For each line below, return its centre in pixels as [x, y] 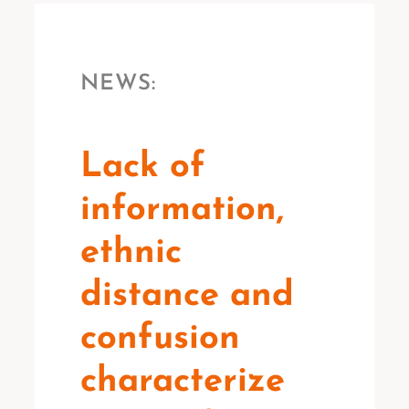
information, [182, 210]
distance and [187, 296]
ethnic [131, 253]
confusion [160, 339]
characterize [182, 382]
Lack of [142, 168]
